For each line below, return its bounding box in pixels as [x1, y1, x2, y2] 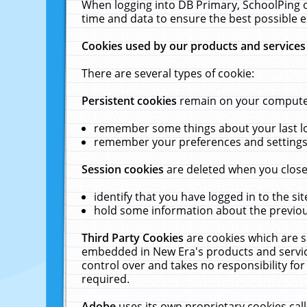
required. [82, 271, 130, 286]
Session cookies [82, 162, 167, 177]
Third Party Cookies [82, 230, 187, 245]
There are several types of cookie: [82, 66, 255, 81]
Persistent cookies [82, 93, 180, 108]
